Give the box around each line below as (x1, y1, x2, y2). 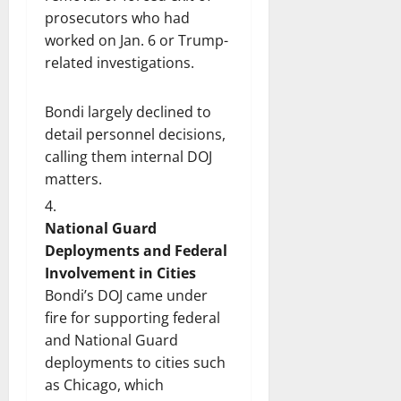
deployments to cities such (45, 352, 226, 372)
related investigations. (45, 52, 198, 73)
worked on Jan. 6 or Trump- (45, 30, 228, 50)
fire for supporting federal (45, 307, 220, 328)
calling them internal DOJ (45, 146, 212, 166)
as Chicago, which (45, 374, 164, 395)
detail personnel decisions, (45, 124, 226, 144)
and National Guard (45, 329, 178, 350)
